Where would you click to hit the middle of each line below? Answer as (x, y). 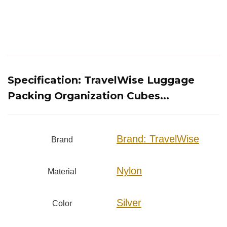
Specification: (46, 80)
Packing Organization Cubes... (88, 96)
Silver (129, 203)
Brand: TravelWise (158, 139)
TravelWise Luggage (139, 80)
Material (62, 172)
